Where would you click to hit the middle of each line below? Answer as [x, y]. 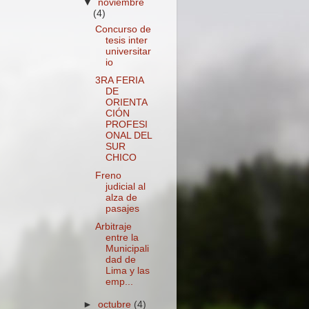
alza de [121, 198]
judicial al [125, 187]
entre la [122, 238]
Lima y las [127, 271]
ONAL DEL [128, 136]
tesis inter [126, 40]
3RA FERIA [119, 81]
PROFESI [126, 125]
